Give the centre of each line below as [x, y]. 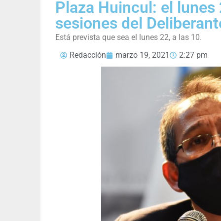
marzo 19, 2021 [143, 55]
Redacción [88, 55]
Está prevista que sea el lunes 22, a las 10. [129, 37]
